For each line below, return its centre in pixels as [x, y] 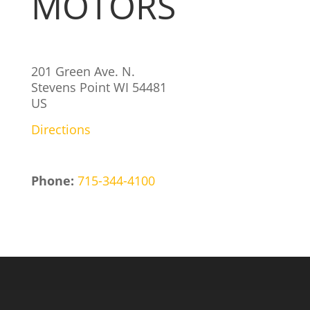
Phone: [54, 181]
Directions [61, 129]
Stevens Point [72, 87]
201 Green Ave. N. [83, 71]
